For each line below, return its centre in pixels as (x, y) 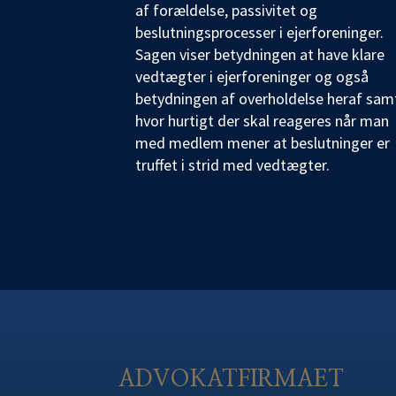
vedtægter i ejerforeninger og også (252, 76)
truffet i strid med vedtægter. (233, 164)
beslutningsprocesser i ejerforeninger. (260, 32)
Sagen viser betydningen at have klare (260, 54)
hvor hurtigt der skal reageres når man (263, 120)
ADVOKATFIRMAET (232, 379)
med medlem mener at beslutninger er (263, 142)
